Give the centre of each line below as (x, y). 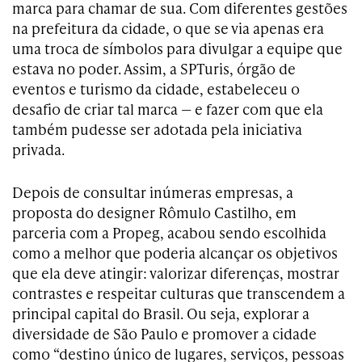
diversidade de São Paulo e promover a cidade (164, 334)
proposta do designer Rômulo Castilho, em (154, 213)
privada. (38, 149)
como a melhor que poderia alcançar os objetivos (175, 253)
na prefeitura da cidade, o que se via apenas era (168, 28)
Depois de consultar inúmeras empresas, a (153, 192)
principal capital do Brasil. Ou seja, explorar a (161, 314)
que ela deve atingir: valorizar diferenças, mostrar (176, 273)
